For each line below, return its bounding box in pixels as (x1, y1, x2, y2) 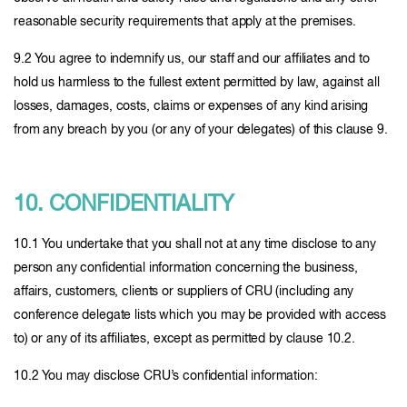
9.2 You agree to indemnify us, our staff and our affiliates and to (14, 53, 370, 65)
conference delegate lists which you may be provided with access (14, 309, 387, 322)
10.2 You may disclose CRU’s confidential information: (14, 370, 318, 382)
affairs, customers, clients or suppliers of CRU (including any (14, 285, 354, 298)
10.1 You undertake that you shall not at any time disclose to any (14, 238, 376, 251)
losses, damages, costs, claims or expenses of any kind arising (14, 100, 369, 113)
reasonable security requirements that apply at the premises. (14, 15, 356, 28)
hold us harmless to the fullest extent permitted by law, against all (14, 76, 380, 89)
